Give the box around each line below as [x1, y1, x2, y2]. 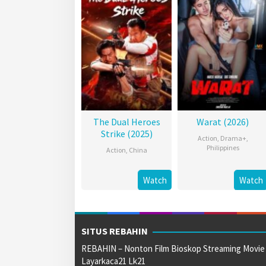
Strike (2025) [100, 128, 153, 140]
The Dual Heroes [93, 116, 160, 128]
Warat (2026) [197, 116, 249, 128]
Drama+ [220, 134, 246, 143]
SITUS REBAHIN [81, 225, 148, 237]
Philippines [206, 143, 239, 153]
